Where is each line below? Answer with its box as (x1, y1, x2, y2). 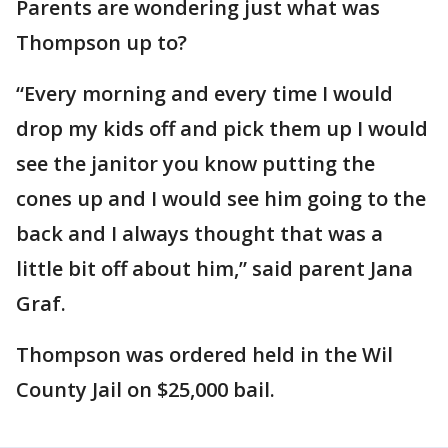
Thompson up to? (16, 29, 187, 56)
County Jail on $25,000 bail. (16, 376, 275, 403)
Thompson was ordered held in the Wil (16, 341, 393, 368)
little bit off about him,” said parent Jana (16, 255, 413, 282)
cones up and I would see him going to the (16, 185, 426, 212)
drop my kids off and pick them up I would (16, 115, 428, 142)
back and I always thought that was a (16, 220, 383, 247)
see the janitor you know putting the (16, 150, 375, 177)
